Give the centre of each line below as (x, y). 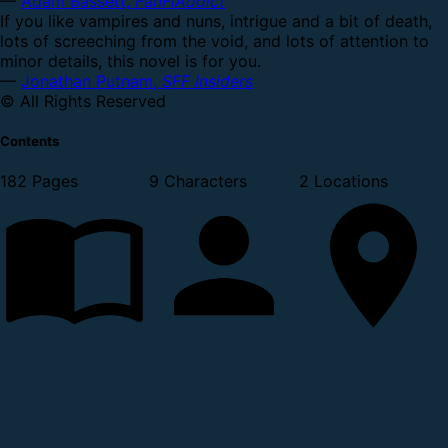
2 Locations (343, 181)
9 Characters (198, 181)
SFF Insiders (207, 80)
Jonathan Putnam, (91, 80)
